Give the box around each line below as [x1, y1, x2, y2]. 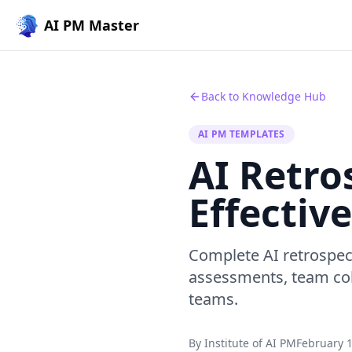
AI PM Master [44, 16, 139, 35]
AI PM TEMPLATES [198, 127, 285, 141]
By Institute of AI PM [189, 335, 296, 350]
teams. [189, 288, 238, 310]
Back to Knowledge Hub [201, 89, 326, 104]
